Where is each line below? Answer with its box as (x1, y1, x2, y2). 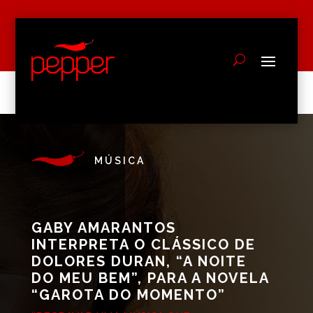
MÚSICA (94, 154, 145, 166)
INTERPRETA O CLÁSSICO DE (31, 235, 256, 253)
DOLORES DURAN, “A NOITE (31, 252, 247, 270)
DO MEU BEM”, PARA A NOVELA (31, 269, 269, 286)
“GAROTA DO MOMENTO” (31, 286, 226, 303)
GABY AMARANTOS (31, 219, 176, 236)
